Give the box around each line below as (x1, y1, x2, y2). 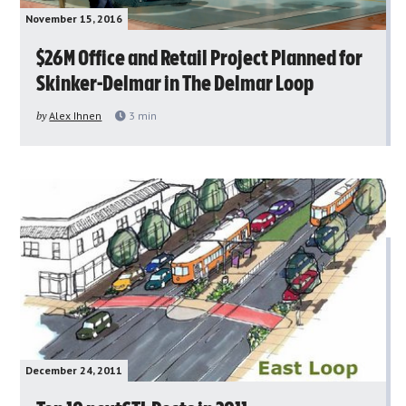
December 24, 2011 (25, 362, 123, 377)
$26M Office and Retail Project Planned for (36, 47, 363, 70)
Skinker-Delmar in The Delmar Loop (36, 72, 314, 95)
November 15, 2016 (25, 11, 123, 25)
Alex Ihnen (49, 108, 102, 122)
